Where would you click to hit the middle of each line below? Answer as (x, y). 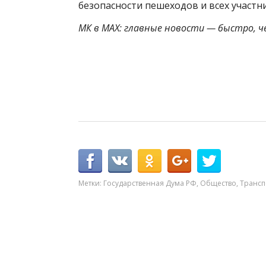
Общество (218, 183)
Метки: (91, 183)
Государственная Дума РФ (150, 183)
